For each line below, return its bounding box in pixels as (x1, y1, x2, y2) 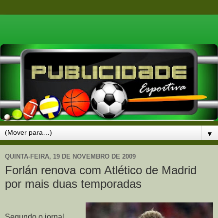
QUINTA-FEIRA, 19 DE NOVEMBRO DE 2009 (5, 153, 136, 161)
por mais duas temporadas (5, 177, 142, 190)
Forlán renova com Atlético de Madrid (5, 163, 197, 177)
